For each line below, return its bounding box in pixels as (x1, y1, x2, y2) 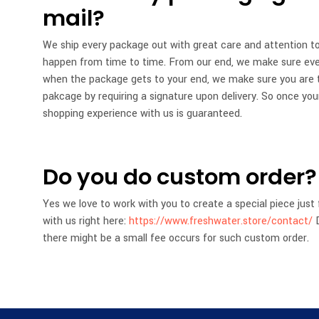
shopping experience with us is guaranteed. (43, 106, 242, 121)
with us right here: (43, 214, 129, 229)
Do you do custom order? (43, 162, 317, 192)
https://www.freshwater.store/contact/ (129, 214, 313, 229)
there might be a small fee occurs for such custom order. (43, 231, 309, 246)
